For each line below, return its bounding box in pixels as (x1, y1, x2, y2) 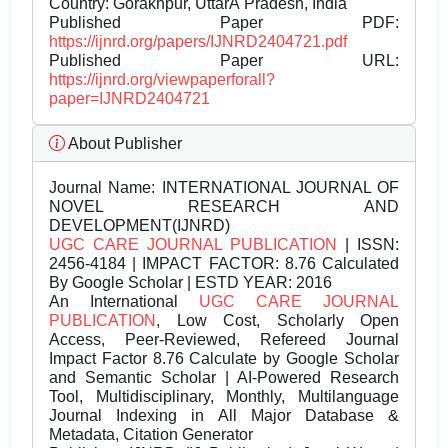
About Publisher (65, 135, 182, 153)
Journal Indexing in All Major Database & (49, 407, 399, 425)
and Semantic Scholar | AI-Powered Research (49, 369, 399, 387)
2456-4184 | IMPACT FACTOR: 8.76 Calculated (49, 255, 399, 273)
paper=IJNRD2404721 (49, 90, 210, 108)
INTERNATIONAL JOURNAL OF (155, 179, 399, 197)
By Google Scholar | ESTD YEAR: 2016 (49, 274, 332, 292)
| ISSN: (337, 236, 399, 254)
